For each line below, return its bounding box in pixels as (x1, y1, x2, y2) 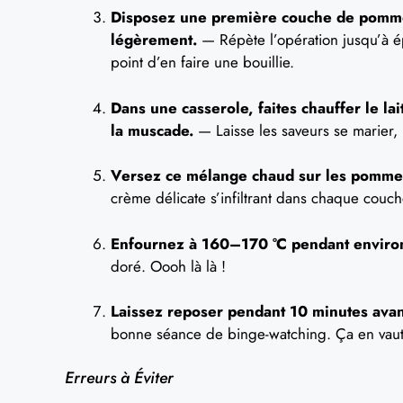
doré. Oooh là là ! (111, 255, 226, 277)
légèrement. (111, 29, 197, 50)
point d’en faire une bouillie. (111, 51, 294, 73)
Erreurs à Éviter (65, 365, 174, 390)
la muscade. (111, 119, 193, 141)
